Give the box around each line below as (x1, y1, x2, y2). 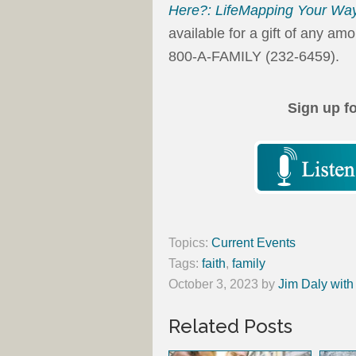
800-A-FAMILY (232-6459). (168, 48, 339, 65)
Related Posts (168, 315, 292, 339)
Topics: (168, 236, 211, 250)
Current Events (211, 236, 296, 250)
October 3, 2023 (168, 277, 258, 292)
